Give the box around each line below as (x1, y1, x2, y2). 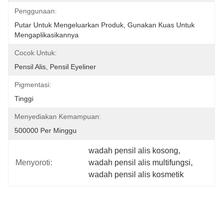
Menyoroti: (15, 158, 52, 167)
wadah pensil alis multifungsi (89, 158, 191, 167)
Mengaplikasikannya (14, 31, 79, 39)
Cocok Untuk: (14, 49, 57, 57)
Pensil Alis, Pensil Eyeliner (14, 63, 96, 71)
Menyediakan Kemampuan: (14, 112, 101, 120)
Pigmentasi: (14, 81, 51, 89)
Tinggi (14, 95, 33, 103)
